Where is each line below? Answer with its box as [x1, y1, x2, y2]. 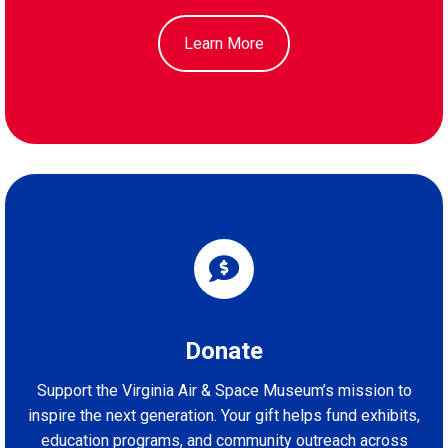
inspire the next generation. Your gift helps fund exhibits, [28, 405, 420, 425]
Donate [185, 336, 263, 365]
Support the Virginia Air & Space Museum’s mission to [36, 380, 412, 400]
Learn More [184, 33, 264, 53]
